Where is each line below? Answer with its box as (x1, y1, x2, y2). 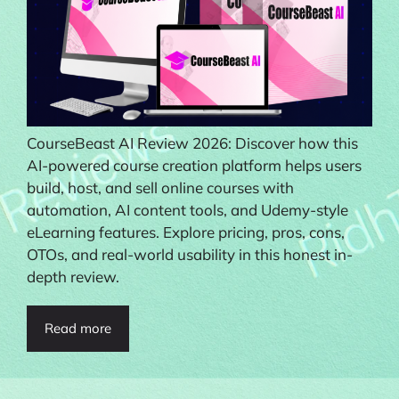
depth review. (27, 266, 119, 286)
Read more (45, 319, 111, 337)
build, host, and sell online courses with (27, 177, 294, 197)
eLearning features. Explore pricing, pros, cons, (27, 222, 345, 241)
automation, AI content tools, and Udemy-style (27, 199, 348, 219)
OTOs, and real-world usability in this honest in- (27, 244, 353, 264)
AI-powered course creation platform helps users (27, 155, 362, 175)
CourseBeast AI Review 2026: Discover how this (27, 133, 358, 152)
